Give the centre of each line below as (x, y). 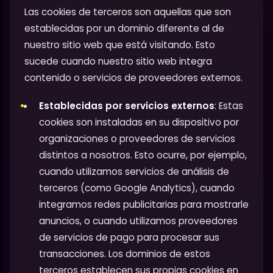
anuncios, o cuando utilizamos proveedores (138, 221)
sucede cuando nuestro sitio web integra (118, 61)
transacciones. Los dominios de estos (125, 253)
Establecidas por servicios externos (127, 105)
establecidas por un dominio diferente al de (124, 28)
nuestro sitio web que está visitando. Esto (120, 44)
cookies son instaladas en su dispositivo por (139, 122)
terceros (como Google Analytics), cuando (137, 188)
